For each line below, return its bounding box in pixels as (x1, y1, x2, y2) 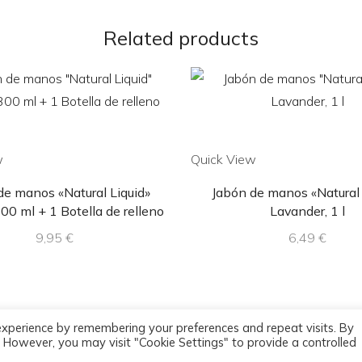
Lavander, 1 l (270, 203, 346, 220)
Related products (103, 26, 259, 51)
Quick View (191, 151, 256, 168)
